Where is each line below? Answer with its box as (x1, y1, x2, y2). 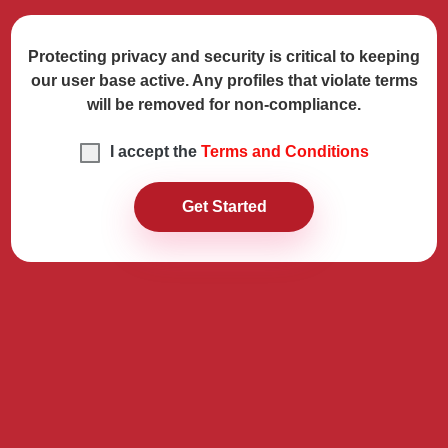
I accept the (109, 143, 201, 160)
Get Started (181, 198, 267, 215)
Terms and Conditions (200, 143, 369, 160)
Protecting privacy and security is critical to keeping (28, 48, 420, 65)
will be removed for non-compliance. (87, 96, 361, 113)
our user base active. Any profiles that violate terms (30, 72, 418, 89)
